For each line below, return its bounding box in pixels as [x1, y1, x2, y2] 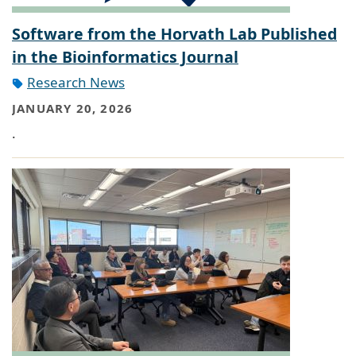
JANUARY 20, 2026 [12, 99, 133, 116]
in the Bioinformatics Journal [12, 46, 238, 68]
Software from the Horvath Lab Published [12, 23, 337, 45]
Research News [27, 73, 125, 92]
